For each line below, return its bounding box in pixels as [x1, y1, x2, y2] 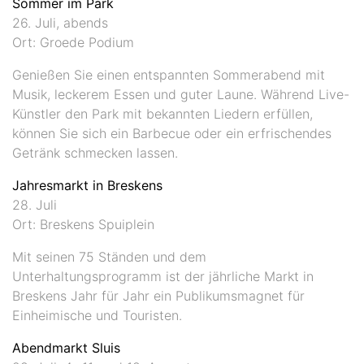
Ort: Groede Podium [12, 33, 134, 50]
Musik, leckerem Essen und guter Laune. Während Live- [12, 85, 349, 102]
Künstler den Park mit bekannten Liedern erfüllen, [12, 105, 313, 122]
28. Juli [12, 196, 57, 213]
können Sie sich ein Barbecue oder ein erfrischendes [12, 124, 331, 141]
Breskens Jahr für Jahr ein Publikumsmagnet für [12, 287, 305, 304]
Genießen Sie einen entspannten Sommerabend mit [12, 66, 325, 83]
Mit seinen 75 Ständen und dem [12, 248, 206, 265]
